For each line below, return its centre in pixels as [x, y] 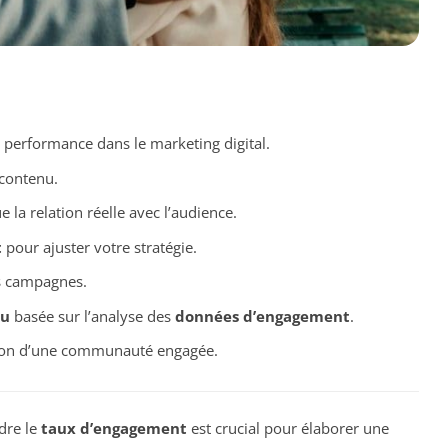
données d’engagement [262, 315]
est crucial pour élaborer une [288, 427]
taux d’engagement [114, 427]
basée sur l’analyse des [92, 315]
